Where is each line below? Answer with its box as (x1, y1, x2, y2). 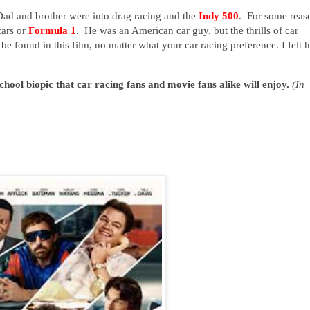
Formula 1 (28, 24, 76, 36)
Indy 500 (199, 9, 239, 21)
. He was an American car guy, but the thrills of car (76, 24, 298, 36)
